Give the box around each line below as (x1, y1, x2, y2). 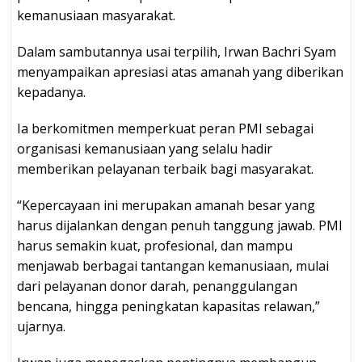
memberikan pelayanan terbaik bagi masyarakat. (17, 159, 314, 178)
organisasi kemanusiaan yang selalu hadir (17, 139, 272, 158)
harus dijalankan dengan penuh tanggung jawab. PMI (17, 216, 343, 234)
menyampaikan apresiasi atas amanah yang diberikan (17, 62, 343, 81)
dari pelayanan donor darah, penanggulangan (17, 276, 297, 295)
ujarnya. (17, 317, 65, 335)
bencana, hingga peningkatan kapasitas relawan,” (17, 297, 320, 315)
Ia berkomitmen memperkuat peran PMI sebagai (17, 119, 314, 137)
